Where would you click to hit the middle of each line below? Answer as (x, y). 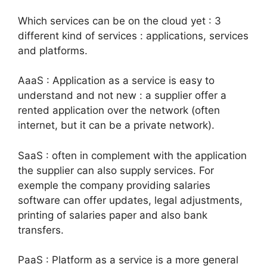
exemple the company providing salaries (114, 185)
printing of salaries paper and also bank (113, 215)
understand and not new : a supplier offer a (122, 95)
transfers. (41, 230)
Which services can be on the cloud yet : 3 (119, 21)
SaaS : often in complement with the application (132, 155)
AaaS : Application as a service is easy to (116, 80)
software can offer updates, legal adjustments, (130, 200)
